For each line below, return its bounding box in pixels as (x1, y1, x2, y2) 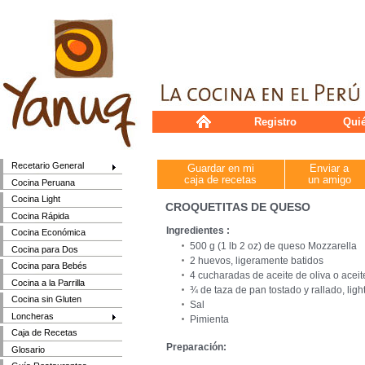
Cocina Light (11, 194, 61, 204)
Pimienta (190, 314, 229, 325)
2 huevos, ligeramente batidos (190, 255, 323, 266)
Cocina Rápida (11, 210, 70, 221)
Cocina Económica (11, 227, 86, 238)
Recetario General (11, 161, 85, 171)
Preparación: (166, 341, 226, 353)
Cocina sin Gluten (11, 294, 82, 305)
